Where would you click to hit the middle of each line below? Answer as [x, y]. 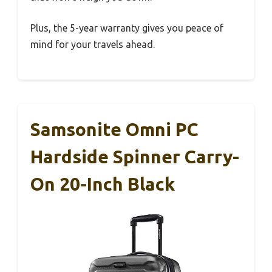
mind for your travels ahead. [93, 45]
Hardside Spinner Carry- [135, 157]
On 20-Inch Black [103, 184]
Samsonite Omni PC [114, 130]
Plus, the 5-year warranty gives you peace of [127, 28]
